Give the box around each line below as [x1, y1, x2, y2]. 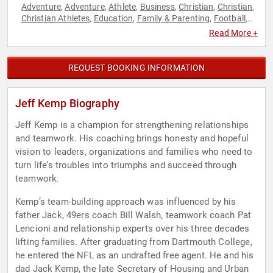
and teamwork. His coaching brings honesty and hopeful [15, 133, 249, 144]
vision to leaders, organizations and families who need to [15, 146, 253, 158]
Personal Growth [126, 25, 192, 35]
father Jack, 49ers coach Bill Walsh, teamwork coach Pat [15, 210, 252, 221]
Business [140, 2, 175, 12]
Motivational [73, 25, 122, 35]
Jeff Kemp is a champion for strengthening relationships [15, 119, 249, 131]
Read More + [209, 28, 258, 38]
